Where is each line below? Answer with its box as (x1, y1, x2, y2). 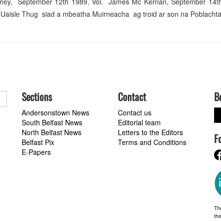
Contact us (118, 108, 151, 118)
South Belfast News (22, 117, 82, 128)
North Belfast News (22, 127, 81, 138)
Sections (22, 89, 52, 105)
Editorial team (118, 117, 161, 128)
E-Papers (22, 147, 51, 157)
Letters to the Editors (118, 127, 183, 138)
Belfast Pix (22, 137, 54, 147)
